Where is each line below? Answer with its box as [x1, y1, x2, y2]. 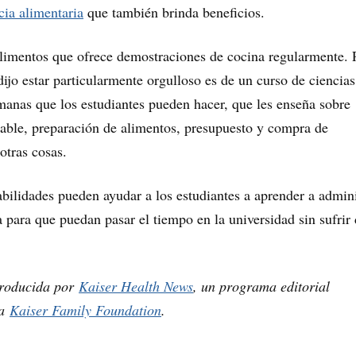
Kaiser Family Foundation [10, 300, 161, 319]
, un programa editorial [193, 276, 330, 296]
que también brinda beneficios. [83, 2, 265, 21]
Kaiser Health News [79, 276, 193, 296]
